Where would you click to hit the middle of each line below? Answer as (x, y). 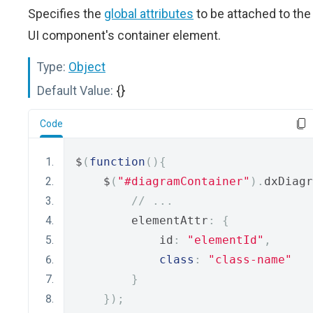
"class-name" (250, 260)
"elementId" (226, 240)
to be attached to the (252, 14)
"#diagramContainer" (184, 181)
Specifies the (66, 14)
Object (87, 67)
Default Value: (75, 90)
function (117, 162)
